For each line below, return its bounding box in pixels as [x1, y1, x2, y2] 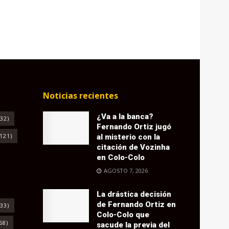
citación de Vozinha [96, 143, 170, 152]
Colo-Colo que [96, 210, 149, 220]
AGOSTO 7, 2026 [102, 167, 148, 175]
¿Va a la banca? [96, 112, 153, 122]
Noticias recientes [42, 90, 118, 102]
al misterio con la [96, 132, 160, 142]
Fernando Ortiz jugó [96, 122, 171, 132]
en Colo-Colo [96, 153, 145, 163]
